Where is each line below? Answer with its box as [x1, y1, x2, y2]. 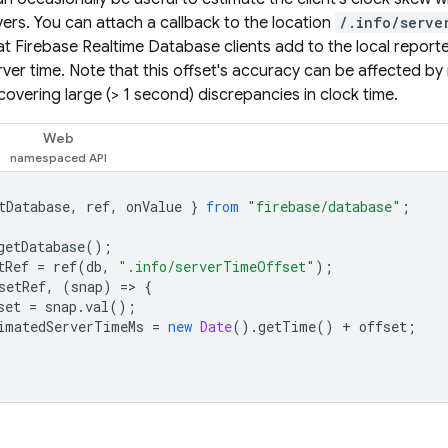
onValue [126, 197, 182, 216]
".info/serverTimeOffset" [118, 257, 315, 276]
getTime [258, 317, 316, 336]
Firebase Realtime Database [15, 37, 220, 57]
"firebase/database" [247, 197, 401, 216]
